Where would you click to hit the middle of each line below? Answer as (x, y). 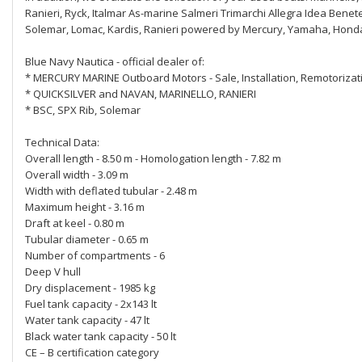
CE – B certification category (92, 352)
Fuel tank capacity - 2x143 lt (91, 304)
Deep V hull (53, 271)
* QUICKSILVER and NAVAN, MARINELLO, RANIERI (141, 94)
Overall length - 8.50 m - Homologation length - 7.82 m (153, 158)
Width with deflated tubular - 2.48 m (111, 191)
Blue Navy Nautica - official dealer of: (115, 61)
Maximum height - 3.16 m (85, 207)
